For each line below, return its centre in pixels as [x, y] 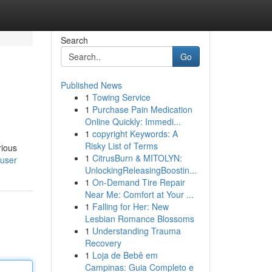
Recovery [103, 243]
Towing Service [121, 97]
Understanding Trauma [136, 231]
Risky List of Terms [121, 146]
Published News [91, 85]
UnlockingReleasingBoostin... [141, 170]
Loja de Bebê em [125, 255]
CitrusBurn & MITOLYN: [137, 158]
